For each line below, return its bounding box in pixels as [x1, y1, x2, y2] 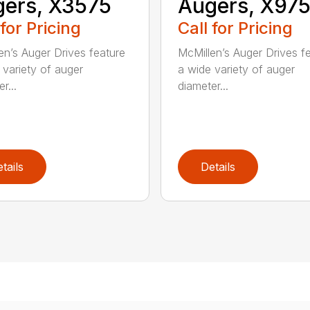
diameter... [177, 79, 228, 93]
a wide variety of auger [177, 62, 295, 77]
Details [200, 160, 235, 174]
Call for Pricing [177, 18, 293, 39]
